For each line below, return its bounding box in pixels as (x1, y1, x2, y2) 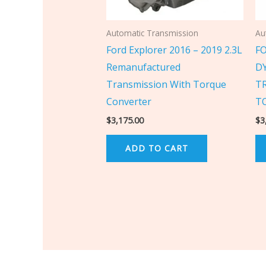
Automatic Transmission (106, 27, 198, 39)
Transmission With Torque (106, 78, 226, 91)
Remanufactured (106, 61, 180, 74)
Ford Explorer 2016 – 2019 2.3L (106, 43, 242, 57)
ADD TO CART (125, 142, 188, 154)
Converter (106, 95, 151, 109)
